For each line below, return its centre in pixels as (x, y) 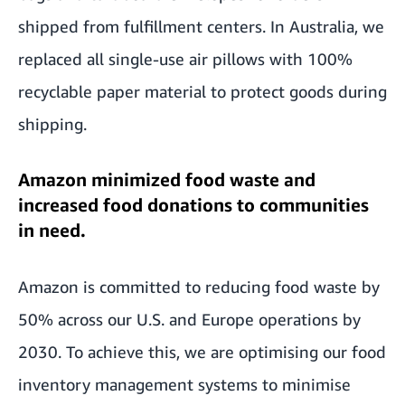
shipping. (52, 124)
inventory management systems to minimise (184, 384)
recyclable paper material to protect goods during (202, 91)
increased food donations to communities (193, 205)
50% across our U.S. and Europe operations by (189, 319)
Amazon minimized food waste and (167, 179)
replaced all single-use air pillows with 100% (185, 59)
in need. (52, 230)
